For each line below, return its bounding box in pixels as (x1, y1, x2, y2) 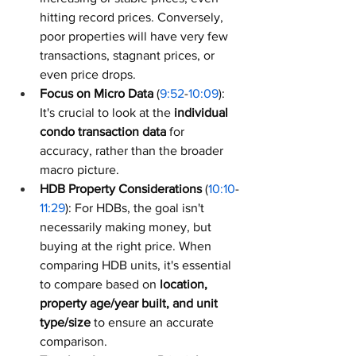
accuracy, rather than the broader (40, 144, 226, 157)
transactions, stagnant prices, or (40, 48, 218, 62)
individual (174, 106, 231, 119)
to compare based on (40, 277, 160, 291)
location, (160, 277, 211, 291)
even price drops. (40, 68, 136, 81)
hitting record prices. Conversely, (40, 10, 226, 24)
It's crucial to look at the (40, 106, 174, 119)
